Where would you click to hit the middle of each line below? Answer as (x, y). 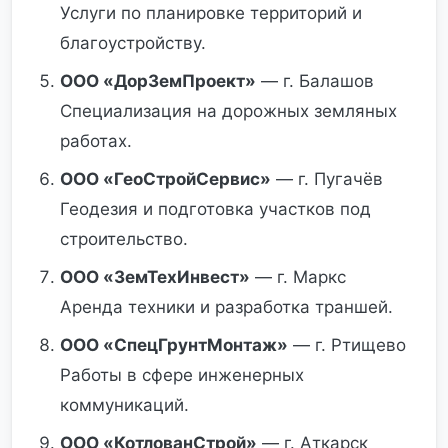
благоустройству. (133, 43)
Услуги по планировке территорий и (211, 13)
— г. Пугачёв (327, 179)
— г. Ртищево (347, 345)
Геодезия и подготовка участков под (215, 209)
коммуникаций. (124, 405)
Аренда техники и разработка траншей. (226, 307)
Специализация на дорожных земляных (228, 111)
